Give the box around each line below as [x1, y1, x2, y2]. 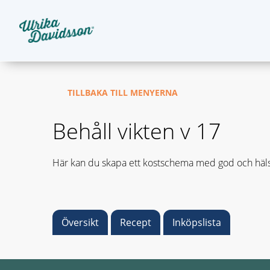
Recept [120, 216, 151, 229]
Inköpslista [172, 216, 221, 229]
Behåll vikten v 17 [52, 116, 221, 146]
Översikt [61, 216, 99, 229]
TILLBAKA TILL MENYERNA [67, 87, 178, 98]
